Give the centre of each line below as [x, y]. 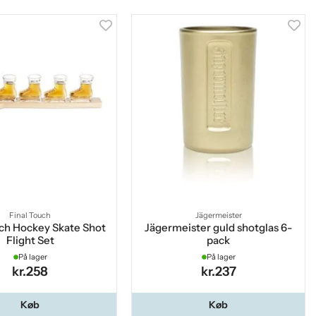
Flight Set [30, 241]
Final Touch [30, 215]
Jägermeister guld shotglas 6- [219, 228]
